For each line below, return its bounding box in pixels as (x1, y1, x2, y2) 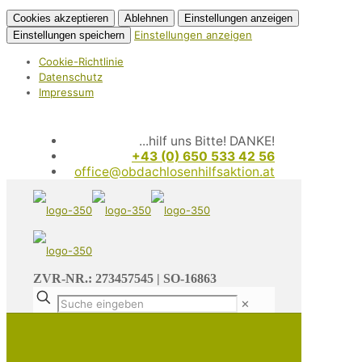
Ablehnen (124, 12, 168, 25)
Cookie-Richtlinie (39, 55, 124, 69)
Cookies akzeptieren (13, 12, 108, 25)
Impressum (39, 86, 94, 99)
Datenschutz (39, 70, 103, 84)
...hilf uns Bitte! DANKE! (139, 133, 275, 149)
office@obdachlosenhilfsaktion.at (74, 164, 275, 180)
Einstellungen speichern (13, 29, 124, 42)
